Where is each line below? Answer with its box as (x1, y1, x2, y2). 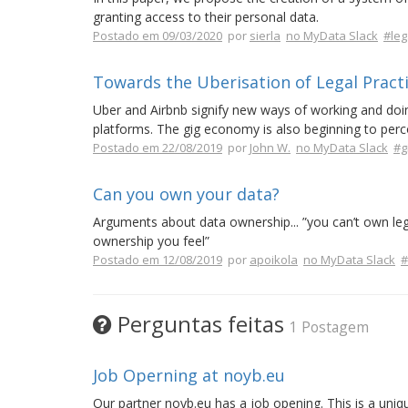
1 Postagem (290, 317, 369, 337)
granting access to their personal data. (93, 8, 319, 25)
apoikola (250, 251, 298, 268)
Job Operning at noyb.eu (93, 364, 285, 386)
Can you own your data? (93, 183, 280, 205)
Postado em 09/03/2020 (93, 27, 222, 44)
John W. (250, 139, 291, 156)
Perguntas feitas (112, 309, 290, 339)
